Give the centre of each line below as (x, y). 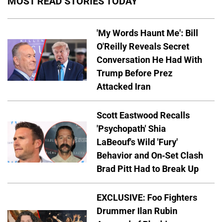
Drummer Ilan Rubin (137, 211)
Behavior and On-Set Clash (150, 156)
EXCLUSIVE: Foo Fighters (147, 197)
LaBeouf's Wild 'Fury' (137, 142)
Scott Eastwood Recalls (143, 115)
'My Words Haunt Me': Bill (147, 33)
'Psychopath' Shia (131, 129)
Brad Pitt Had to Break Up (148, 169)
